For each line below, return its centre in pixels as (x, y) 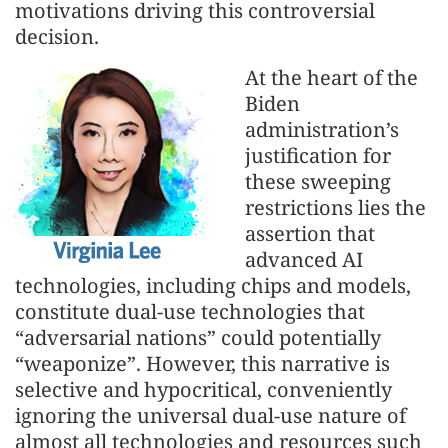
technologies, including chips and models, (213, 285)
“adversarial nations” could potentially (198, 337)
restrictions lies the (335, 207)
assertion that (310, 233)
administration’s (322, 129)
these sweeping (318, 181)
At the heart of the (331, 77)
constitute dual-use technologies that (190, 311)
